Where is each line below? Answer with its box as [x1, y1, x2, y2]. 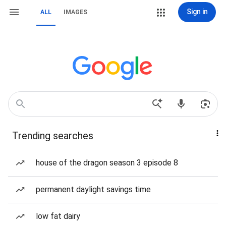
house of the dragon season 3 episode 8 [36, 158, 178, 167]
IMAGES [64, 9, 87, 16]
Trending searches [12, 130, 93, 142]
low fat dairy [36, 211, 80, 221]
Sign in [186, 8, 208, 16]
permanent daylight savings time [36, 185, 151, 194]
